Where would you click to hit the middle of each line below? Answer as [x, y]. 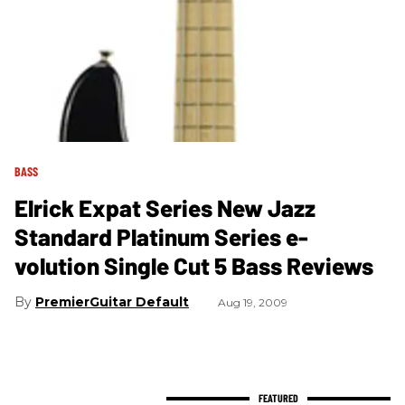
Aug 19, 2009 [253, 303]
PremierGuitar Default [112, 302]
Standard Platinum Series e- [161, 237]
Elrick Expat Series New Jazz [165, 208]
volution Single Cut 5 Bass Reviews [194, 266]
